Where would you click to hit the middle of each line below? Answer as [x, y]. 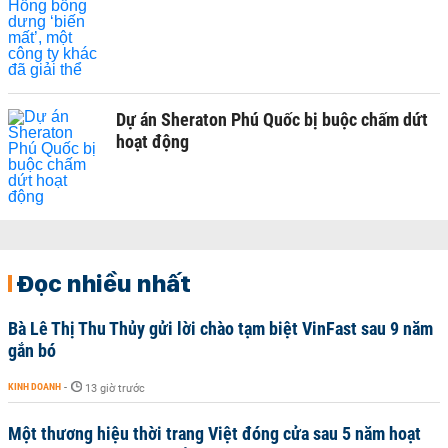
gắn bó [32, 350]
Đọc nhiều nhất [103, 283]
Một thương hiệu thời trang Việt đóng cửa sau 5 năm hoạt [214, 433]
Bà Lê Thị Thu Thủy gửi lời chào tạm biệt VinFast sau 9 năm [220, 328]
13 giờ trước [115, 388]
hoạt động [152, 141]
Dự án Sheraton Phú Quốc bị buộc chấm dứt [272, 119]
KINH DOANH [34, 386]
